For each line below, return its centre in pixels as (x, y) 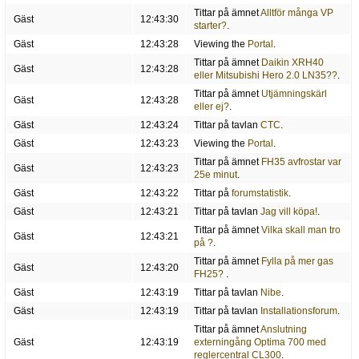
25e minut (215, 175)
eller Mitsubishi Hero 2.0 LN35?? (265, 76)
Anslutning (283, 330)
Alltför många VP (296, 13)
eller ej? (211, 107)
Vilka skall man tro (301, 230)
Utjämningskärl (294, 94)
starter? (210, 26)
